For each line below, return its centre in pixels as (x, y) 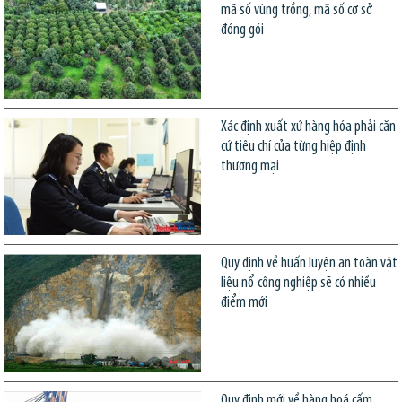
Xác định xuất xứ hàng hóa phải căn (308, 127)
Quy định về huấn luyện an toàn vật (309, 264)
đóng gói (242, 30)
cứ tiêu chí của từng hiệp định (293, 147)
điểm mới (244, 303)
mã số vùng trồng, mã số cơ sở (296, 10)
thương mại (249, 167)
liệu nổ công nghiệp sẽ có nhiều (298, 284)
